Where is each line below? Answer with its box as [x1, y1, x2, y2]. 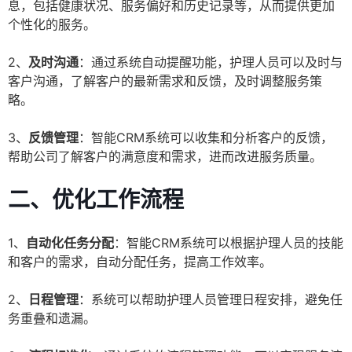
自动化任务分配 [26, 235, 114, 251]
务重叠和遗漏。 [8, 310, 96, 327]
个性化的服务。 [8, 16, 96, 33]
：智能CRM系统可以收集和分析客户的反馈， [79, 130, 333, 146]
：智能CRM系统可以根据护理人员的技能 [114, 235, 343, 251]
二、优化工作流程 [8, 186, 184, 214]
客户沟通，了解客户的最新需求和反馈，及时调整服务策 [8, 73, 322, 90]
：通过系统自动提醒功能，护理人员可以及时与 [79, 54, 343, 71]
